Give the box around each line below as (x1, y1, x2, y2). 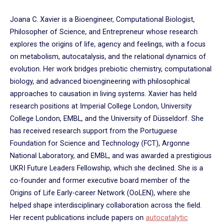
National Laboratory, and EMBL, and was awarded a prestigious (10, 152, 212, 161)
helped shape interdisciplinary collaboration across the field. (10, 201, 202, 210)
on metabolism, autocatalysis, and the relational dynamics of (10, 53, 206, 61)
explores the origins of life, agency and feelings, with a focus (10, 40, 206, 49)
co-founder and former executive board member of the (10, 176, 190, 185)
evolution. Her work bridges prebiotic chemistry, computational (10, 65, 212, 74)
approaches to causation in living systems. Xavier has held (10, 90, 197, 99)
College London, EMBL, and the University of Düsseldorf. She (10, 114, 204, 123)
